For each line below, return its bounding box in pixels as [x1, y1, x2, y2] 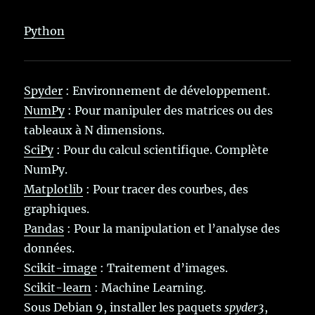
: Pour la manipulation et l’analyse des [64, 221, 281, 236]
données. [24, 241, 75, 256]
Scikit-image [24, 261, 98, 276]
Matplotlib [24, 182, 84, 197]
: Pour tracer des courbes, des [83, 182, 249, 197]
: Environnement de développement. [63, 84, 271, 98]
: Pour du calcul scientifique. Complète [53, 143, 269, 157]
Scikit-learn [24, 281, 92, 295]
